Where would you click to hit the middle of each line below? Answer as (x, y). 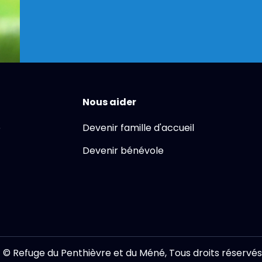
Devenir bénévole (123, 151)
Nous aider (109, 102)
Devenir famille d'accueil (138, 128)
